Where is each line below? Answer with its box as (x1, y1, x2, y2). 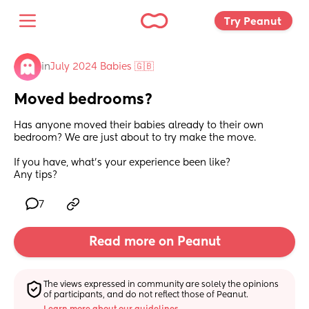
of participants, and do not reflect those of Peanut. (43, 290, 249, 299)
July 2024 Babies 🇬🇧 (50, 62, 154, 72)
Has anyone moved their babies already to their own (14, 121, 263, 131)
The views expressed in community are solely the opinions (43, 280, 279, 289)
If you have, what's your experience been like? (14, 158, 230, 168)
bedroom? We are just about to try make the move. (14, 133, 256, 143)
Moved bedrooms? (14, 92, 153, 108)
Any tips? (14, 170, 57, 181)
